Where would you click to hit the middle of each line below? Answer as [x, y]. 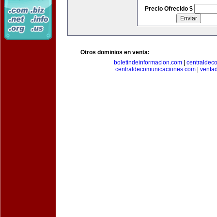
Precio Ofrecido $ [169, 9]
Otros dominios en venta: [115, 52]
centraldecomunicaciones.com [155, 69]
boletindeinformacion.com [148, 62]
